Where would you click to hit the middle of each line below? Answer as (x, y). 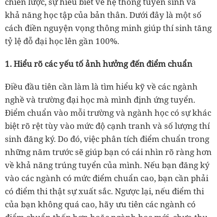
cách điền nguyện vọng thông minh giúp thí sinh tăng (108, 28)
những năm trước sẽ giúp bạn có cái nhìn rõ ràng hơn (108, 152)
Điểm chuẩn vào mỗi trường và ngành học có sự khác (108, 113)
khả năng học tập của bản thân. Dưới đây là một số (103, 15)
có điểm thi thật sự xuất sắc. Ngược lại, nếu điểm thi (104, 191)
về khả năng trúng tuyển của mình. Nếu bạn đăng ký (107, 165)
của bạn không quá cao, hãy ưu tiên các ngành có (100, 204)
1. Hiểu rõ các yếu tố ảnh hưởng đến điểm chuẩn (99, 64)
